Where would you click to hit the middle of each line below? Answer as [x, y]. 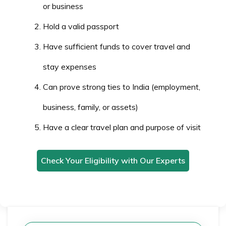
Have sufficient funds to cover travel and [117, 46]
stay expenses [70, 66]
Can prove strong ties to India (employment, [122, 87]
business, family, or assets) [91, 107]
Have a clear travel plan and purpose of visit [122, 127]
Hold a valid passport [81, 26]
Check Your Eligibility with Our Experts [113, 160]
